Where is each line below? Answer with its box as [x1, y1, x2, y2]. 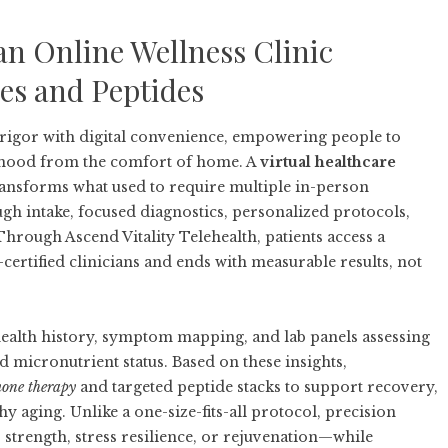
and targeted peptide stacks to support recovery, [76, 378, 438, 396]
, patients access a [257, 228, 385, 246]
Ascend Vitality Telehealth [65, 228, 257, 246]
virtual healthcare [260, 153, 396, 171]
